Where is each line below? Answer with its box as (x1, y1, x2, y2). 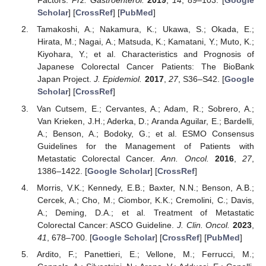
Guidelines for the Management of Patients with (37, 141, 254, 151)
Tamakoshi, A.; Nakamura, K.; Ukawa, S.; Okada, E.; (37, 24, 254, 34)
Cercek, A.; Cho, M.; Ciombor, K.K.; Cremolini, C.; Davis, (37, 195, 254, 205)
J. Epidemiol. (94, 74, 142, 84)
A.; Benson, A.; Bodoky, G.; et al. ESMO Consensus (37, 128, 254, 138)
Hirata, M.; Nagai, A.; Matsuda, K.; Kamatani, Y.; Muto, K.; (37, 37, 254, 47)
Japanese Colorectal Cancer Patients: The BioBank (37, 62, 254, 72)
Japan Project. (37, 74, 94, 84)
